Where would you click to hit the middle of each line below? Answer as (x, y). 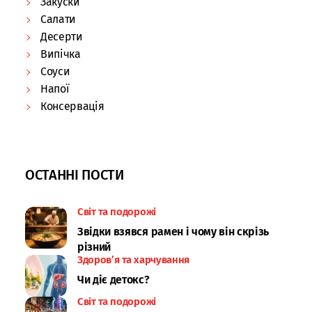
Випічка (61, 54)
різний (94, 247)
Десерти (62, 36)
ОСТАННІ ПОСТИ (75, 174)
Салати (58, 19)
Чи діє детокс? (114, 279)
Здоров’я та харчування (133, 259)
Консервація (72, 106)
